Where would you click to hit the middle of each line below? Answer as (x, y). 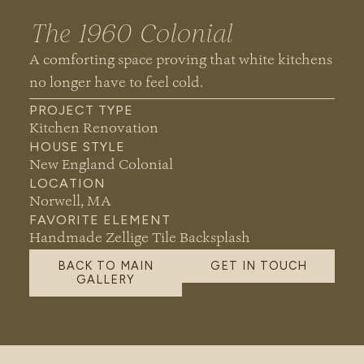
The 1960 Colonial (130, 33)
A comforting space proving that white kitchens (180, 60)
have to (118, 82)
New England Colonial (101, 165)
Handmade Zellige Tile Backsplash (139, 238)
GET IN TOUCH (258, 266)
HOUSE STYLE (77, 147)
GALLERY (105, 279)
